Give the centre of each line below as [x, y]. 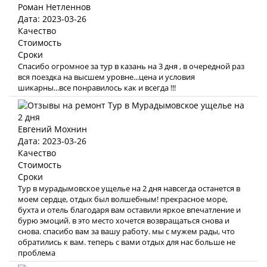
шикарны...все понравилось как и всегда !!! [97, 88]
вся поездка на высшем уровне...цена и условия [106, 77]
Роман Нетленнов [54, 7]
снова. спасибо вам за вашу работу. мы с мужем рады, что [126, 231]
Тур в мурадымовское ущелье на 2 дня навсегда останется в [129, 188]
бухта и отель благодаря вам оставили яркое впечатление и [129, 210]
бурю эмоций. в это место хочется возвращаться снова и [124, 221]
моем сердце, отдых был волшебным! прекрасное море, [123, 199]
